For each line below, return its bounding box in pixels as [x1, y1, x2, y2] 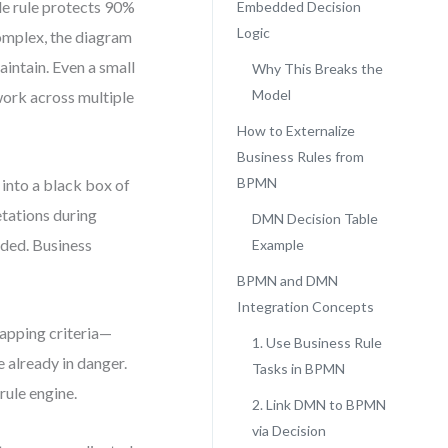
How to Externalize [236, 122, 355, 139]
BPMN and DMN [236, 272, 338, 289]
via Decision [251, 422, 326, 439]
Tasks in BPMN [251, 360, 345, 377]
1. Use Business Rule [251, 334, 382, 351]
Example [251, 236, 304, 253]
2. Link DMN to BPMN [251, 396, 386, 413]
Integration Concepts [236, 298, 374, 315]
